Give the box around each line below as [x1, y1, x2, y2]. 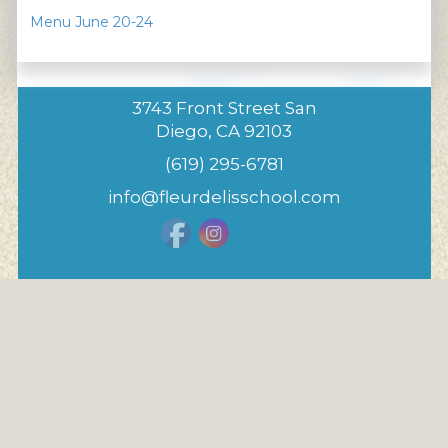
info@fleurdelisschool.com [107, 186, 341, 207]
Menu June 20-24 [29, 12, 153, 31]
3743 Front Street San [131, 97, 317, 118]
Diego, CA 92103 [156, 120, 292, 141]
